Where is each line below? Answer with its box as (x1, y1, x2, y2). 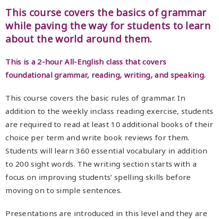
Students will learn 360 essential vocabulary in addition (5, 146, 208, 156)
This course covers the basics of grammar (5, 6, 207, 20)
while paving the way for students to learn (5, 19, 211, 33)
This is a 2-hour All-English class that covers (5, 57, 167, 67)
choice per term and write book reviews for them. (5, 132, 190, 143)
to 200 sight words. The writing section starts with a (5, 159, 197, 169)
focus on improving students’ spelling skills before (5, 172, 191, 182)
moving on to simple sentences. (5, 185, 122, 196)
